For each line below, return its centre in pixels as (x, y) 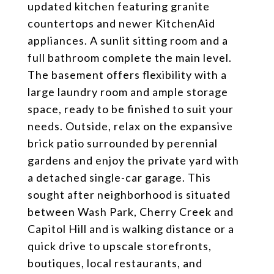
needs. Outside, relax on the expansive (130, 126)
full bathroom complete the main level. (130, 57)
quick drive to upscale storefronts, (120, 246)
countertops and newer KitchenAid (121, 23)
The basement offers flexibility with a (127, 75)
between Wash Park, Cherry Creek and (131, 212)
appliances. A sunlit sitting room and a (128, 40)
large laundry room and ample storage (128, 92)
